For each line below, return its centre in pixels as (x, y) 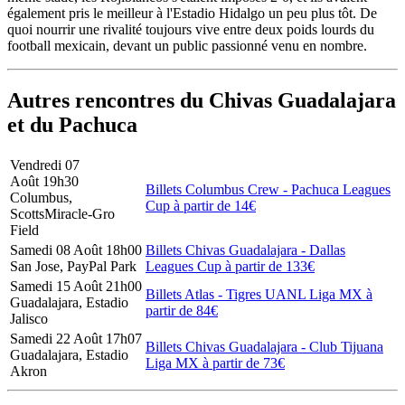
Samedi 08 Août (58, 250)
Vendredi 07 (45, 165)
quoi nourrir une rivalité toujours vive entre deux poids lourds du (191, 29)
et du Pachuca (72, 124)
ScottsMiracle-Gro (62, 214)
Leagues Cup (184, 267)
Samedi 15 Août (58, 287)
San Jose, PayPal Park (73, 267)
